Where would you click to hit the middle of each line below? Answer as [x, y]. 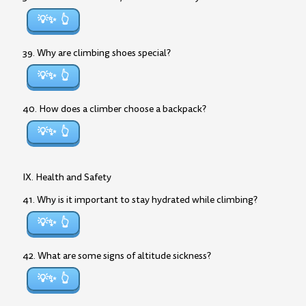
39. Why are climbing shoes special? [97, 53]
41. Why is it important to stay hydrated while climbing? [140, 200]
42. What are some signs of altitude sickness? [117, 256]
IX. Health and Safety [67, 177]
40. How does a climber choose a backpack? [114, 109]
